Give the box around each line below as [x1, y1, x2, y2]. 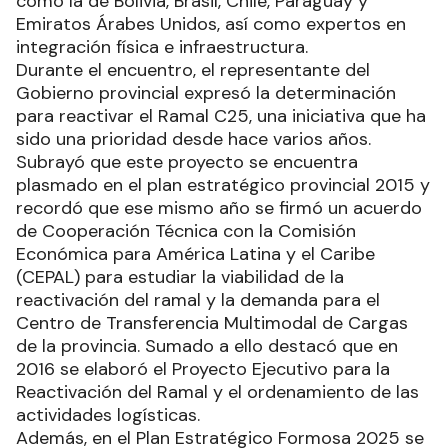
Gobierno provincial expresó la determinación [16, 81, 396, 106]
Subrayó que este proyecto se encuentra [16, 150, 358, 175]
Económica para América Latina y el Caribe [16, 242, 375, 267]
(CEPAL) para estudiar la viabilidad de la [16, 265, 344, 290]
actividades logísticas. [16, 403, 205, 428]
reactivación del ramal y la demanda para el [16, 288, 380, 313]
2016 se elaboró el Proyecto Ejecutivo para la [16, 357, 390, 382]
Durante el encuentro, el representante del [16, 58, 370, 83]
